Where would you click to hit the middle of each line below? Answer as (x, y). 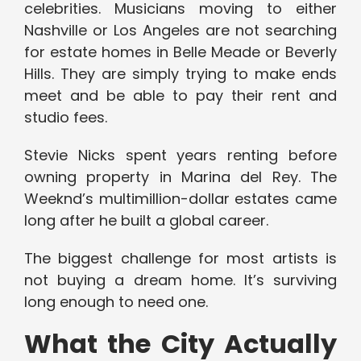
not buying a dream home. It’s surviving (180, 280)
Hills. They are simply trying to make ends (180, 74)
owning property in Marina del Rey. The (180, 177)
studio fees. (66, 118)
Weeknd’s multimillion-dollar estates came (180, 199)
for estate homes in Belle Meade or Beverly (180, 52)
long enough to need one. (116, 302)
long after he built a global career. (146, 221)
